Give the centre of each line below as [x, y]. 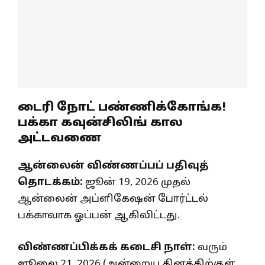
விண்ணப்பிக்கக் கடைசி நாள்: [106, 247]
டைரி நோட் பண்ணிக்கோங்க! [122, 108]
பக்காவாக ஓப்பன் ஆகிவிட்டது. [99, 216]
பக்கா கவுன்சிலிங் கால [100, 123]
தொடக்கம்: [50, 183]
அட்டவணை [60, 139]
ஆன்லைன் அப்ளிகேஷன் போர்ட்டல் [113, 199]
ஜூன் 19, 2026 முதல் [137, 183]
